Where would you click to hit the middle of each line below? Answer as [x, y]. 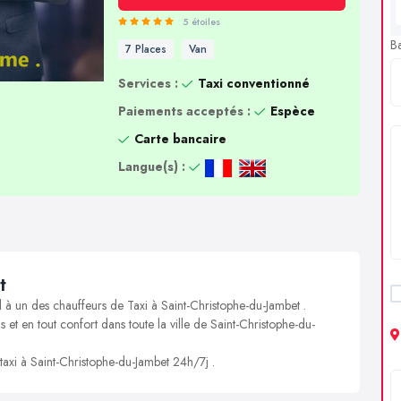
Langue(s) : [151, 166]
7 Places [145, 49]
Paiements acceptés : [184, 111]
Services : [148, 83]
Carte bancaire [180, 139]
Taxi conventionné [253, 83]
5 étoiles [201, 21]
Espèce [292, 111]
